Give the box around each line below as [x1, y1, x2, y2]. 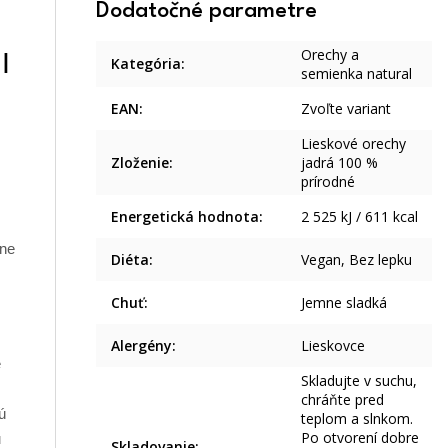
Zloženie [111, 152, 170, 172]
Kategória [111, 53, 182, 73]
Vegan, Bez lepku [301, 249, 413, 269]
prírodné [301, 171, 356, 191]
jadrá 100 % [301, 152, 379, 172]
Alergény [111, 335, 173, 355]
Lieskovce [301, 335, 366, 355]
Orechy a [301, 44, 360, 64]
